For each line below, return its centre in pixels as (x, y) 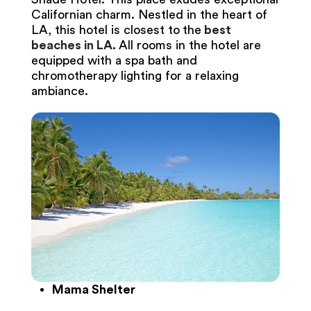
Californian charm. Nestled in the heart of (149, 15)
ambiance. (59, 91)
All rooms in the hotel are (190, 45)
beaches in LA (72, 45)
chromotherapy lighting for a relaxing (135, 76)
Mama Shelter (93, 290)
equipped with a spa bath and (114, 61)
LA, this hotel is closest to (105, 30)
